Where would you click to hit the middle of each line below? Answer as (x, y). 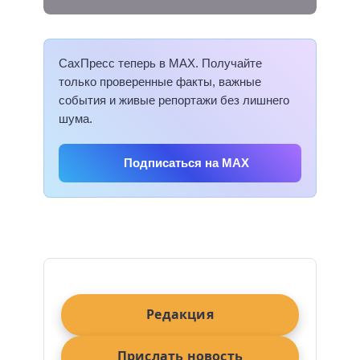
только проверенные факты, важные (160, 82)
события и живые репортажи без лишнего (174, 100)
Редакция (180, 315)
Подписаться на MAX (186, 163)
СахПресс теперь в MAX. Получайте (160, 63)
